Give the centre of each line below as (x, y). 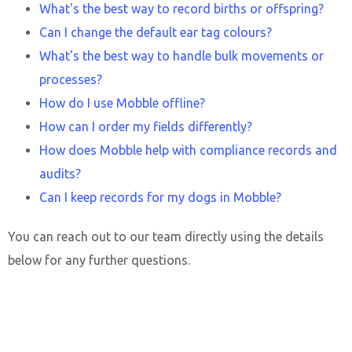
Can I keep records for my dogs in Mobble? (160, 197)
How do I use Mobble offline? (122, 103)
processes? (71, 79)
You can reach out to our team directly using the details (166, 236)
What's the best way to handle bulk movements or (181, 56)
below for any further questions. (99, 260)
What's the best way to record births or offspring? (181, 9)
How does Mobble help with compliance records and (188, 150)
